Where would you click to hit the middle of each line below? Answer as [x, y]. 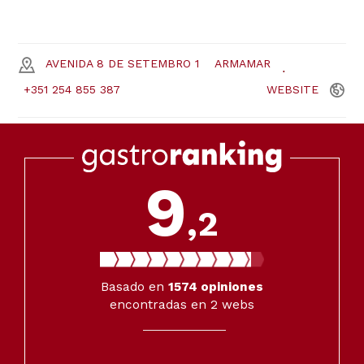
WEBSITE [293, 90]
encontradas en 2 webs [182, 305]
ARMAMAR [243, 64]
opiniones [230, 287]
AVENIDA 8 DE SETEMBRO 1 [122, 64]
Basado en [134, 287]
